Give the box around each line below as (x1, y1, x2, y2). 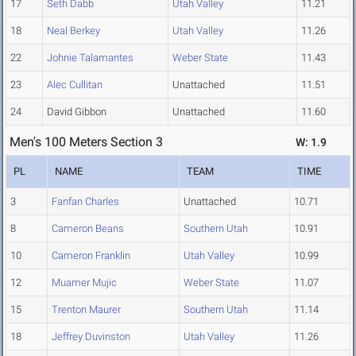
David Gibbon (47, 106, 106, 118)
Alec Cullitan (47, 79, 103, 91)
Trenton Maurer (52, 304, 121, 316)
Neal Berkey (47, 25, 100, 37)
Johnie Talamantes (47, 52, 133, 64)
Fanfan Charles (52, 195, 119, 208)
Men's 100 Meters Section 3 (10, 134, 163, 150)
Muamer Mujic (52, 277, 117, 289)
